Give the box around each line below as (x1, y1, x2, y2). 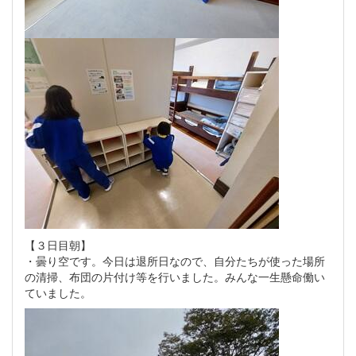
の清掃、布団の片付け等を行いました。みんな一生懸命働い (25, 268, 325, 284)
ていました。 (25, 284, 91, 300)
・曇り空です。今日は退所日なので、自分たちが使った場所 (25, 252, 325, 269)
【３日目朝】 (25, 236, 91, 253)
